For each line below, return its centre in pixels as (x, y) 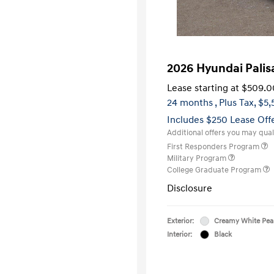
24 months (190, 102)
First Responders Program (214, 146)
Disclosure (190, 188)
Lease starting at (203, 88)
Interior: (180, 234)
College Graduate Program (215, 170)
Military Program (198, 158)
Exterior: (180, 221)
